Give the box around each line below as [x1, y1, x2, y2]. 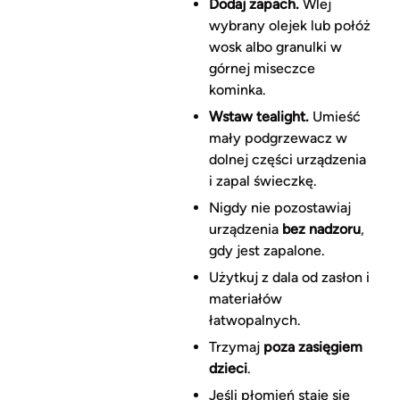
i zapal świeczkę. [208, 172, 317, 190]
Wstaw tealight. [208, 108, 309, 126]
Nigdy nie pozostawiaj [208, 199, 351, 217]
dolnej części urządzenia [208, 151, 366, 169]
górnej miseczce [208, 60, 315, 78]
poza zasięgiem [262, 338, 362, 356]
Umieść [308, 108, 361, 126]
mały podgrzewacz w [208, 129, 347, 147]
